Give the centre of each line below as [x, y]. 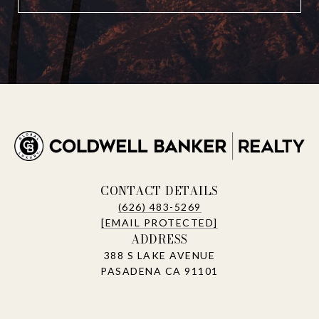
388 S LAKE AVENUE [159, 255]
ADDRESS [159, 239]
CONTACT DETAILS [159, 190]
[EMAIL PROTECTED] [159, 222]
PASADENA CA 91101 [159, 271]
